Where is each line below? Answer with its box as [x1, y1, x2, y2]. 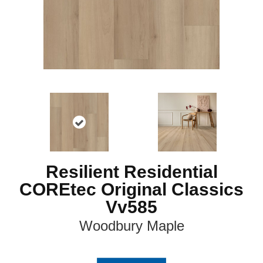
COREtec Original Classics [19, 180, 244, 199]
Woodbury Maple [79, 218, 184, 234]
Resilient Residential [45, 162, 218, 181]
